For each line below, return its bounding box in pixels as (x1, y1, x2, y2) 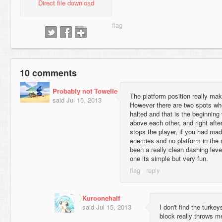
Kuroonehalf (82, 193, 120, 203)
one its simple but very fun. (130, 154, 208, 164)
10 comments (20, 66, 77, 80)
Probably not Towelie (53, 86, 117, 96)
